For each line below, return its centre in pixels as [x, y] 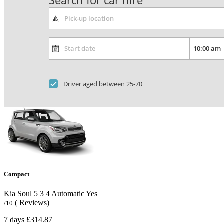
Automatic [67, 194]
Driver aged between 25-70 [103, 84]
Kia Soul [18, 194]
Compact [17, 174]
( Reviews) [32, 203]
